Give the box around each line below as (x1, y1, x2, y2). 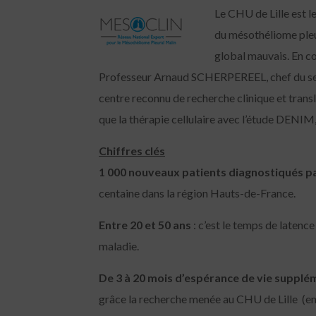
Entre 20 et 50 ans (99, 218, 192, 231)
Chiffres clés (99, 144, 166, 157)
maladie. (99, 239, 140, 253)
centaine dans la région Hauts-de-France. (99, 186, 296, 200)
